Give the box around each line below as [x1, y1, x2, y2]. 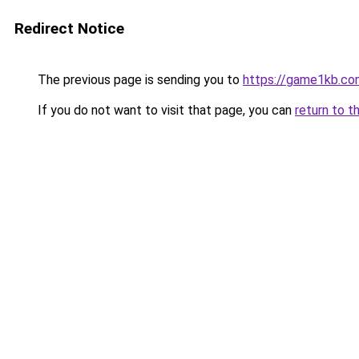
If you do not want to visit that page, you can [34, 103, 295, 118]
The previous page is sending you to [34, 72, 243, 87]
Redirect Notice [14, 19, 124, 38]
